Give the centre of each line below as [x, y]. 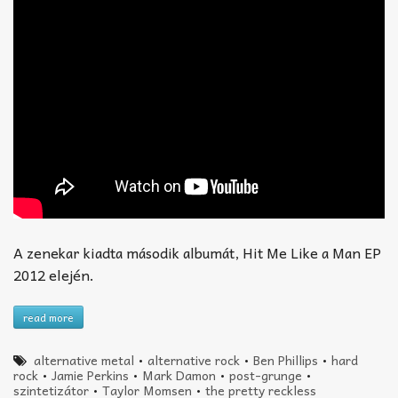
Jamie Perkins [90, 374]
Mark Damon [179, 374]
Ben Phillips [286, 359]
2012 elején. [54, 274]
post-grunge [266, 374]
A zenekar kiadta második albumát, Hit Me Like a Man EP [197, 252]
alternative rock [194, 359]
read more [48, 317]
